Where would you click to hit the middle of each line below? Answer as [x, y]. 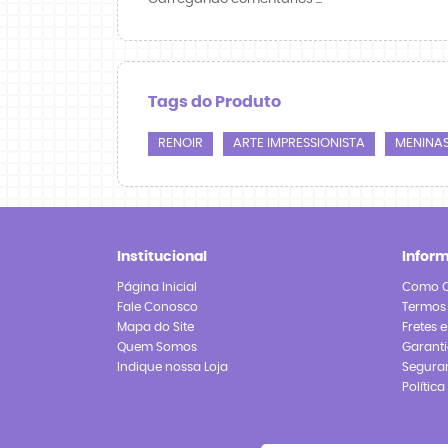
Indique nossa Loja [172, 366]
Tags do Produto [214, 101]
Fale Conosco [157, 306]
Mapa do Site [155, 326]
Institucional [162, 256]
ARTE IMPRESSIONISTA [299, 143]
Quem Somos [157, 346]
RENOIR [180, 143]
